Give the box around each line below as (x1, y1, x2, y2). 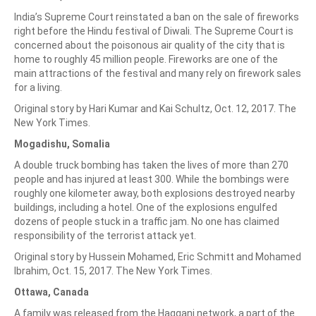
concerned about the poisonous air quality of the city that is (14, 39, 285, 51)
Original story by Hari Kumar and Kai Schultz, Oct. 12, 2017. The (14, 103, 296, 114)
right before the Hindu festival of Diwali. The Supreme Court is (14, 25, 293, 37)
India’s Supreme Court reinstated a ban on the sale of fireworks (14, 11, 299, 23)
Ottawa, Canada (14, 286, 89, 298)
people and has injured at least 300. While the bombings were (14, 174, 289, 185)
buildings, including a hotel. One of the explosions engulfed (14, 202, 277, 213)
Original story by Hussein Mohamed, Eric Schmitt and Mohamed (14, 251, 301, 262)
